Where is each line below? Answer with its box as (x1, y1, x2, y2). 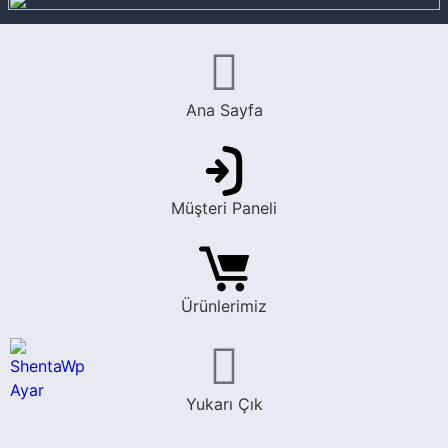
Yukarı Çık (185, 394, 263, 414)
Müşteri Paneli (171, 198, 277, 218)
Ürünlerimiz (181, 296, 267, 316)
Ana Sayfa (185, 100, 263, 120)
